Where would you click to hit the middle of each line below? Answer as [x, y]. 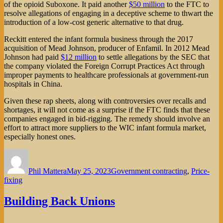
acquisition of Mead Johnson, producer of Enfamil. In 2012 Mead [107, 48]
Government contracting [149, 171]
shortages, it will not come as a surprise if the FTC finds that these [107, 110]
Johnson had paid [32, 57]
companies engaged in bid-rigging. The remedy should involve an [107, 119]
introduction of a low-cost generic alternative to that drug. [94, 22]
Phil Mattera [48, 171]
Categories [127, 153]
